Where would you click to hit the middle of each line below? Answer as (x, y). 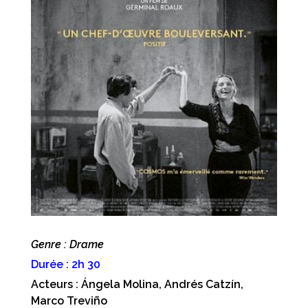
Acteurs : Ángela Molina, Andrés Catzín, (137, 284)
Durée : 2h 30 (65, 264)
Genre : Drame (67, 244)
